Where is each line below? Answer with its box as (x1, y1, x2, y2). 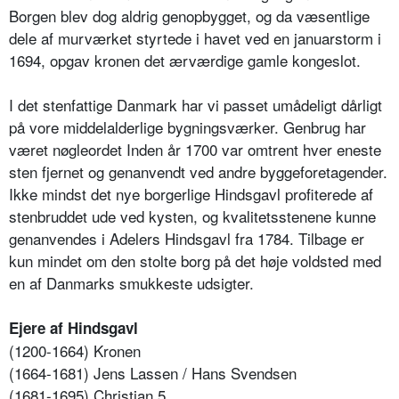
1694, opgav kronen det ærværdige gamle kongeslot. (9, 49, 361, 72)
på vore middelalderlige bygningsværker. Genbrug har (9, 116, 366, 139)
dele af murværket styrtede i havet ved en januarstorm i (9, 27, 381, 50)
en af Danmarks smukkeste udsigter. (9, 272, 254, 295)
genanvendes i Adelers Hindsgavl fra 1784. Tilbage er (9, 227, 364, 250)
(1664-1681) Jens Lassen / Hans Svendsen (9, 362, 297, 385)
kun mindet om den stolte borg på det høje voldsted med (9, 249, 381, 273)
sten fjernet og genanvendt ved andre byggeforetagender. (9, 160, 387, 183)
